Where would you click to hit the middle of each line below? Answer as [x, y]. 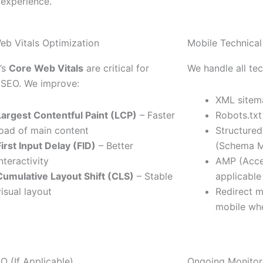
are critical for [117, 68]
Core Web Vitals [46, 68]
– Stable [154, 176]
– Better [115, 146]
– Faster [156, 115]
